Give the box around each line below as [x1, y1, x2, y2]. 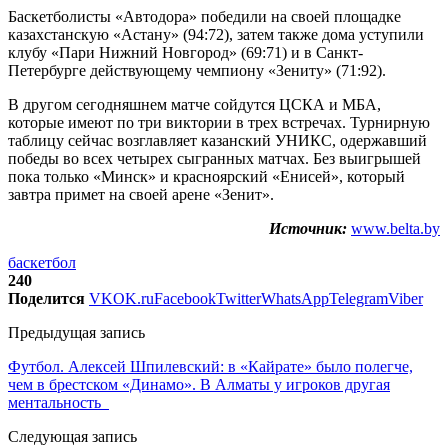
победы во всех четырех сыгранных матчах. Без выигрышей [8, 149, 421, 167]
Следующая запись [8, 427, 137, 445]
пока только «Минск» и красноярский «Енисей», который [8, 167, 405, 185]
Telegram [329, 289, 388, 307]
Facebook [154, 289, 216, 307]
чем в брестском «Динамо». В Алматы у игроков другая [8, 375, 390, 393]
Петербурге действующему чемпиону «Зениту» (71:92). [8, 61, 386, 79]
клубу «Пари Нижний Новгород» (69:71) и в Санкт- [8, 43, 363, 61]
